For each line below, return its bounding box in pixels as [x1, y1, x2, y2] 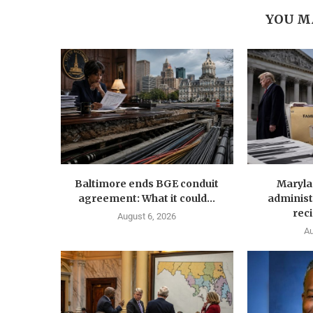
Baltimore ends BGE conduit [75, 177, 219, 190]
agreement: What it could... [78, 191, 216, 205]
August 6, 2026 [117, 210, 177, 221]
